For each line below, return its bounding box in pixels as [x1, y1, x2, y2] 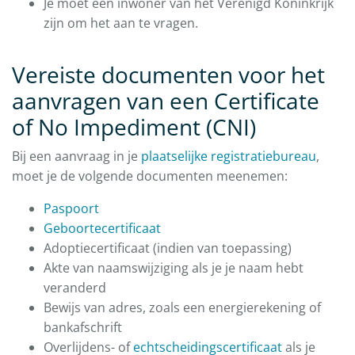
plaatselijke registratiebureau [141, 147, 316, 166]
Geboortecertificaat [44, 219, 161, 238]
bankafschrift [44, 319, 122, 337]
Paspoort [44, 200, 99, 218]
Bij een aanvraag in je [12, 147, 141, 166]
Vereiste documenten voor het [12, 59, 325, 90]
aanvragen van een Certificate [12, 86, 319, 116]
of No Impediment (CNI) [12, 112, 256, 143]
